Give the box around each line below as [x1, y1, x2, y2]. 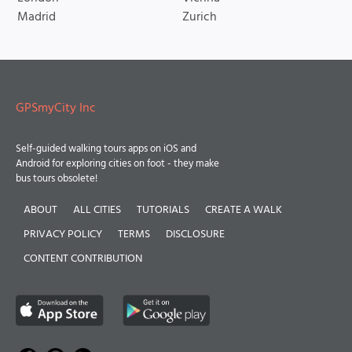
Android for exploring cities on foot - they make [16, 156, 219, 172]
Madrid [17, 7, 56, 27]
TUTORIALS [137, 201, 189, 219]
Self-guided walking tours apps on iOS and [16, 141, 196, 157]
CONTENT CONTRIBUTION [24, 250, 142, 268]
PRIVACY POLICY [24, 225, 102, 244]
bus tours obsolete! [16, 170, 97, 187]
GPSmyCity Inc [16, 98, 96, 119]
